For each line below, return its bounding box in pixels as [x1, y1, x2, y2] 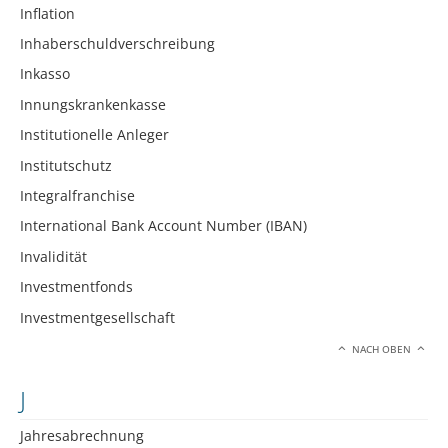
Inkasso [20, 64, 70, 84]
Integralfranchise [20, 185, 135, 205]
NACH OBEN [349, 342, 415, 356]
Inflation [20, 3, 75, 23]
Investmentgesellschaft [20, 307, 175, 327]
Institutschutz [20, 155, 112, 175]
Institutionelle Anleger [20, 125, 169, 145]
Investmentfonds [20, 277, 133, 297]
